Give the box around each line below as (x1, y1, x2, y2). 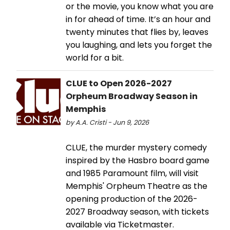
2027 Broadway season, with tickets (66, 205, 209, 218)
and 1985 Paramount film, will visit (66, 167, 199, 179)
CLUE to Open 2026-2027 (66, 77, 172, 89)
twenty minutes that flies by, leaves (66, 26, 208, 38)
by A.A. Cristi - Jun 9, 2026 (66, 118, 149, 127)
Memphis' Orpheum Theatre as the (66, 180, 207, 192)
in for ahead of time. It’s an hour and (66, 13, 210, 25)
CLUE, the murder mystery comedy (66, 141, 207, 154)
